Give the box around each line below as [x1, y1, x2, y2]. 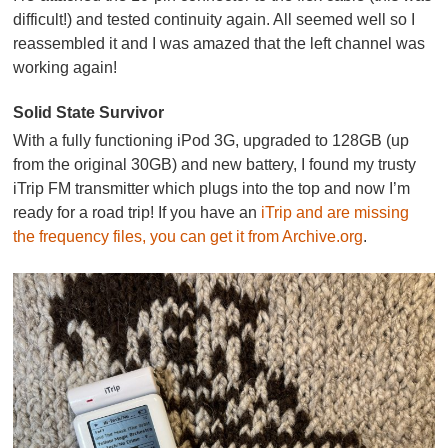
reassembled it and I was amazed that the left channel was [13, 35, 426, 53]
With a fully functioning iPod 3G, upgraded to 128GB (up [13, 132, 410, 150]
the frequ [13, 228, 76, 246]
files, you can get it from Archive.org [109, 228, 364, 246]
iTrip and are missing [261, 204, 410, 222]
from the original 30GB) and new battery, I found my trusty [13, 156, 417, 174]
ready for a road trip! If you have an [13, 204, 262, 222]
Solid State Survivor [13, 104, 165, 122]
